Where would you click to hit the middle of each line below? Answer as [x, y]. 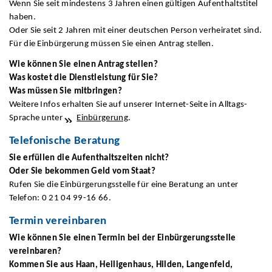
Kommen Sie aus [42, 265]
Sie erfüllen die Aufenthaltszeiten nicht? [89, 158]
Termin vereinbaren [58, 221]
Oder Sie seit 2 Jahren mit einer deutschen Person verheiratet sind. [136, 31]
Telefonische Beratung [65, 141]
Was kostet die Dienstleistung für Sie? [84, 78]
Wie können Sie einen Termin [68, 238]
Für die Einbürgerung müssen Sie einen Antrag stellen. [112, 44]
